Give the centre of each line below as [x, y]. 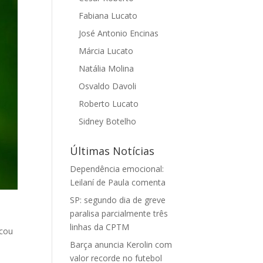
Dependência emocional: [117, 169]
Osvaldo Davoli [108, 86]
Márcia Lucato [106, 51]
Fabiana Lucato [108, 16]
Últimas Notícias [112, 151]
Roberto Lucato [109, 104]
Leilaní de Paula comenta [118, 182]
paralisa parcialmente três [119, 213]
